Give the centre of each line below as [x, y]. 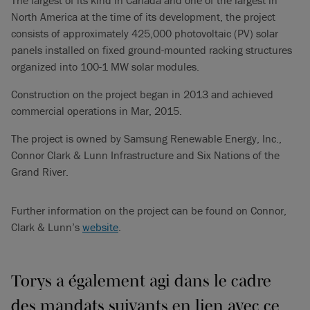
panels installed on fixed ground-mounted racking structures [152, 49]
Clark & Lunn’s [47, 227]
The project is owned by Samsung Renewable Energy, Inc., [146, 138]
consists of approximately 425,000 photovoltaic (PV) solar [145, 33]
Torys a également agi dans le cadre [141, 280]
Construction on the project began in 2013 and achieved [142, 94]
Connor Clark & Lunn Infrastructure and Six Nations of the [145, 155]
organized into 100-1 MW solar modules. [105, 66]
